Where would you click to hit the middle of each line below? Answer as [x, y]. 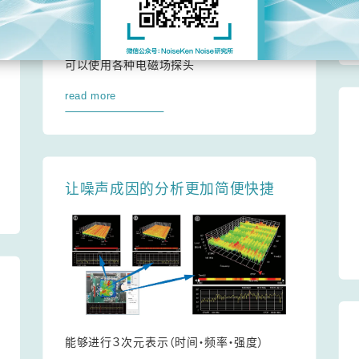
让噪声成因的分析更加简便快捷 [169, 190]
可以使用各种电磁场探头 [129, 65]
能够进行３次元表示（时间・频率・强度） [164, 343]
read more [90, 95]
